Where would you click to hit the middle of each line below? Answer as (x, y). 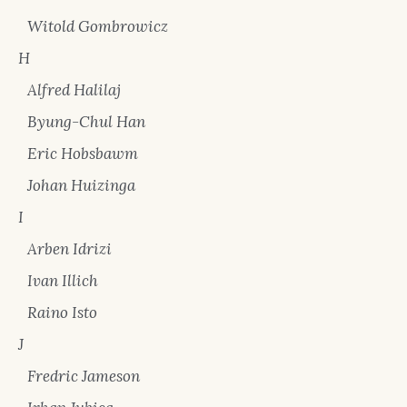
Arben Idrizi (69, 249)
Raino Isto (62, 313)
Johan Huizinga (81, 185)
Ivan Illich (63, 281)
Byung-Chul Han (86, 122)
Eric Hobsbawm (83, 154)
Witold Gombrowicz (98, 26)
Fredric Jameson (84, 376)
